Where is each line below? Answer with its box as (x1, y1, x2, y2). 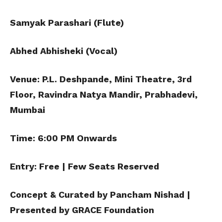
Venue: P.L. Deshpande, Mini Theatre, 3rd (10, 74, 192, 85)
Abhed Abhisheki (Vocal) (10, 46, 117, 56)
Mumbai (10, 105, 45, 115)
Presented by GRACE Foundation (10, 205, 154, 216)
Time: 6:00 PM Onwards (10, 133, 117, 144)
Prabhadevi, (145, 89, 198, 100)
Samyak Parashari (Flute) (10, 17, 124, 28)
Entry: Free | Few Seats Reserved (10, 161, 159, 172)
